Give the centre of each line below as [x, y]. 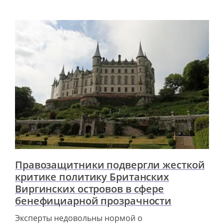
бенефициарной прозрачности [93, 201]
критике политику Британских [92, 177]
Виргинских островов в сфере [90, 189]
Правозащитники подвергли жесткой [110, 165]
